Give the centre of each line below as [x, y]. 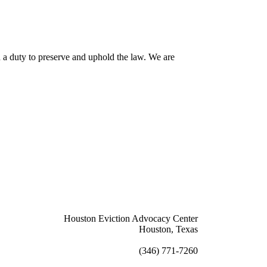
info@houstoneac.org [157, 240]
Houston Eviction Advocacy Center [131, 218]
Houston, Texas [168, 229]
